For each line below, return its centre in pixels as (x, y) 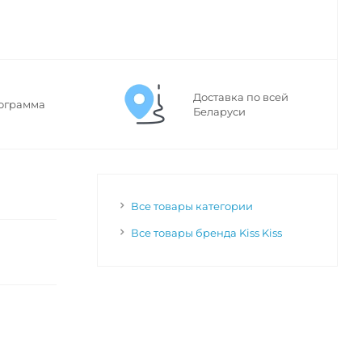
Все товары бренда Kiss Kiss (206, 233)
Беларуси (219, 112)
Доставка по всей (241, 97)
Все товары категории (192, 206)
